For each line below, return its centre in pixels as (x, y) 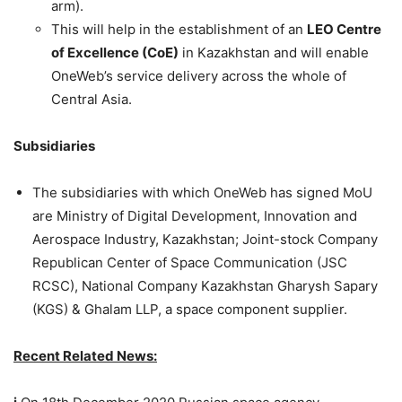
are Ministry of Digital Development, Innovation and (195, 216)
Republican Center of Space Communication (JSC (190, 263)
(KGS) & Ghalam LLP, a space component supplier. (190, 310)
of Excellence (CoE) (115, 53)
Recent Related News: (85, 356)
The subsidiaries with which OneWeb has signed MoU (202, 193)
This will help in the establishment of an (179, 30)
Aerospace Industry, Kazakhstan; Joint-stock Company (205, 240)
